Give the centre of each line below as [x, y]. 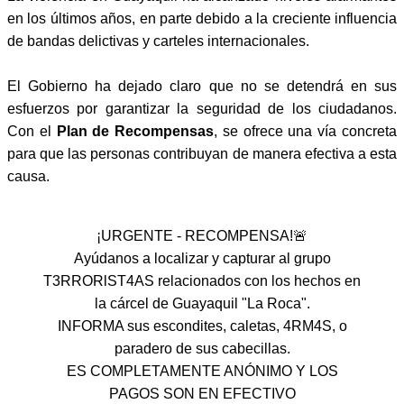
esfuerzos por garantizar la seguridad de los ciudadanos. [202, 108]
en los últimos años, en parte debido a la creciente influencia [202, 18]
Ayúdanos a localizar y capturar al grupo [202, 258]
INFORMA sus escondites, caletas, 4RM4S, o [202, 326]
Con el [32, 131]
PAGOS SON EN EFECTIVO [202, 393]
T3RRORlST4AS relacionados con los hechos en [202, 280]
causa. [28, 176]
